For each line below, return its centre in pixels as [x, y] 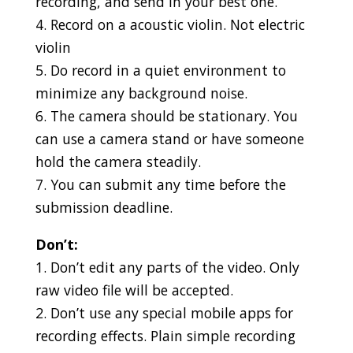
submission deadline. [104, 208]
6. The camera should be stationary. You [166, 116]
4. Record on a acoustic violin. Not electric [170, 25]
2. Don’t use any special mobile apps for [164, 312]
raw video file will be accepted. [134, 290]
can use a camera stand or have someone [169, 139]
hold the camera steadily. [118, 162]
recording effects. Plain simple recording [165, 335]
